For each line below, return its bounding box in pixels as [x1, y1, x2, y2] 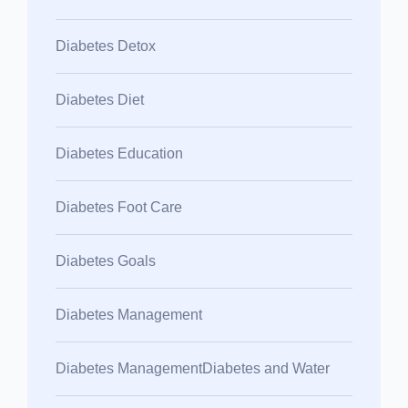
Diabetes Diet [56, 91, 144, 107]
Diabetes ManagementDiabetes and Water [56, 360, 330, 376]
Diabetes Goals [56, 252, 156, 269]
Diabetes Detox [56, 37, 156, 54]
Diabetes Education [56, 145, 183, 161]
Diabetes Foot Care [56, 199, 182, 215]
